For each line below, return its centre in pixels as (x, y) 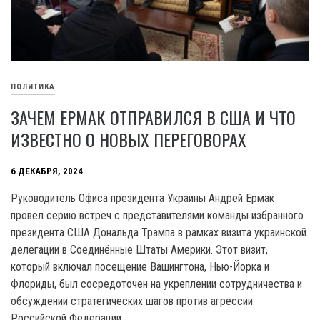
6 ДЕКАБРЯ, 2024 (47, 171)
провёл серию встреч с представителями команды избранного (157, 215)
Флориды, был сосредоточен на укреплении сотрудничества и (156, 284)
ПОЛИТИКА (33, 86)
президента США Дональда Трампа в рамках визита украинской (159, 232)
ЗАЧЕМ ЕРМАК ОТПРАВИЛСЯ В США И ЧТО (153, 117)
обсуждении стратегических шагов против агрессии (132, 301)
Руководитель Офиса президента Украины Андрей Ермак (142, 198)
